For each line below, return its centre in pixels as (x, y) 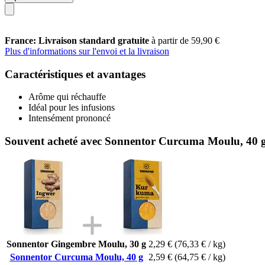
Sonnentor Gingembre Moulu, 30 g (76, 244)
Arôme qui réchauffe (67, 97)
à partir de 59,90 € (185, 40)
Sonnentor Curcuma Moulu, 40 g (76, 257)
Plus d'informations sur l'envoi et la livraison (87, 51)
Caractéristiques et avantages (75, 74)
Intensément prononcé (70, 118)
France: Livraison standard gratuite (78, 40)
